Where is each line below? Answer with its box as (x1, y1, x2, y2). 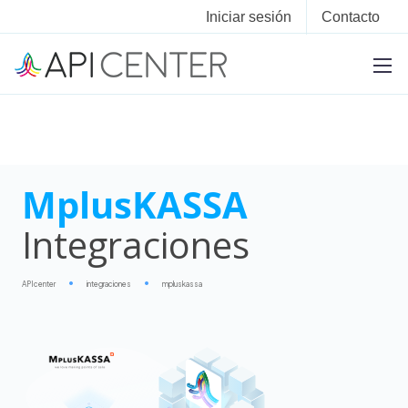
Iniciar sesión (206, 9, 291, 25)
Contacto (321, 9, 380, 25)
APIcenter (22, 280, 56, 289)
